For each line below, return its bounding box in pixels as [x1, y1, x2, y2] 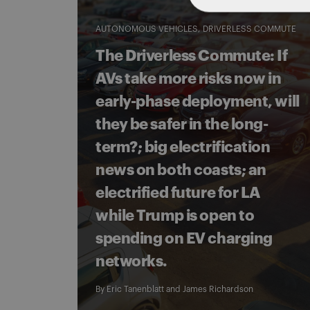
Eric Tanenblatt [107, 285, 164, 293]
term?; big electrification [95, 140, 271, 155]
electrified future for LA [95, 185, 260, 201]
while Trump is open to [95, 208, 255, 224]
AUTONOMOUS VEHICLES [95, 25, 198, 33]
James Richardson [183, 285, 253, 293]
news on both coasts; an [95, 163, 266, 178]
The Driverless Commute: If [95, 48, 288, 64]
